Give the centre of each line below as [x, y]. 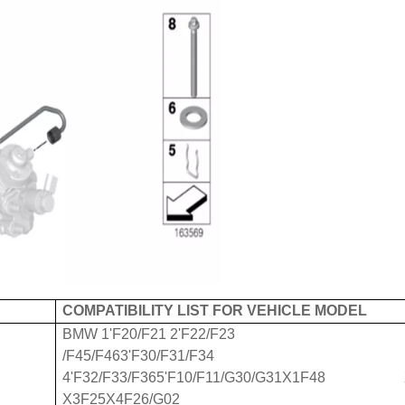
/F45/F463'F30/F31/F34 [138, 356]
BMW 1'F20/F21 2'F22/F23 [149, 334]
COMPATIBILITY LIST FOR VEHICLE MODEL [215, 311]
